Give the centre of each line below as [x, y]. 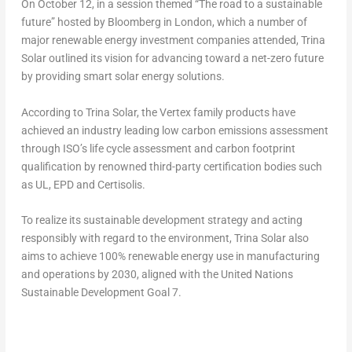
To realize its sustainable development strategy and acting [161, 220]
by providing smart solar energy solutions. [123, 77]
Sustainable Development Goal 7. [101, 292]
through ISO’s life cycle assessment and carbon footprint [158, 148]
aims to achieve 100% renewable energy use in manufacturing [170, 256]
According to [53, 112]
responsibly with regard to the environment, [127, 238]
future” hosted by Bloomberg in [97, 22]
